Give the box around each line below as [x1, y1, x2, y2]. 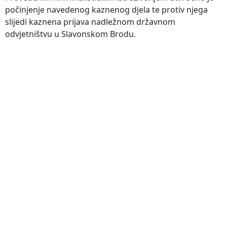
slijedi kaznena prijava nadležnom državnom [5, 16, 175, 27]
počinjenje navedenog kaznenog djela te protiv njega [5, 4, 208, 15]
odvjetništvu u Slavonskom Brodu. [5, 28, 136, 40]
